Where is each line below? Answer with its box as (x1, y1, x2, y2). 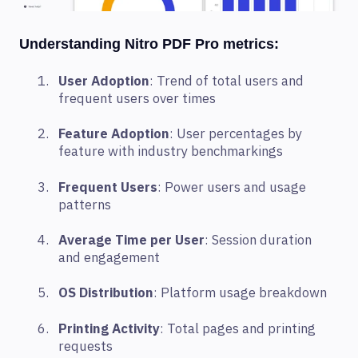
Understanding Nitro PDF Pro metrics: (19, 35, 279, 52)
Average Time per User (58, 231, 205, 251)
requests (58, 336, 113, 356)
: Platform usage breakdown (153, 284, 327, 304)
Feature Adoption (58, 125, 169, 145)
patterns (58, 195, 111, 215)
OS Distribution (58, 284, 153, 304)
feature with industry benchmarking (58, 142, 276, 162)
